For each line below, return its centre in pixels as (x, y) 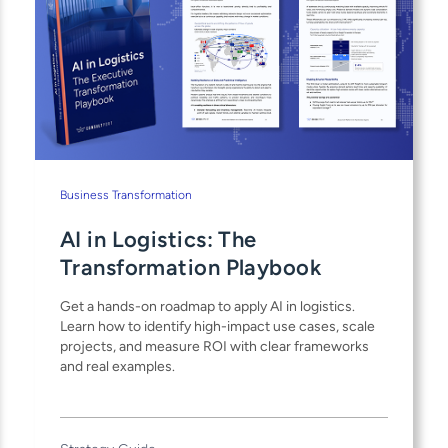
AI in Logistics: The (158, 239)
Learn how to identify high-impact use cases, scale (217, 326)
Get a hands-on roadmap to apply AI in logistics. (207, 306)
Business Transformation (125, 194)
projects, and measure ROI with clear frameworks (214, 346)
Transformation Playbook (190, 267)
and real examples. (117, 366)
